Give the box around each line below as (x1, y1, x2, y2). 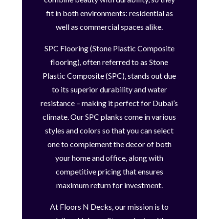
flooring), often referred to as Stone (50, 57, 169, 67)
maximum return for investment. (56, 180, 163, 190)
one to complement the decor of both (47, 139, 172, 149)
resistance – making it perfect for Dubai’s (41, 98, 178, 108)
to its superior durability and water (51, 85, 167, 94)
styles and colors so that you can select (45, 126, 174, 135)
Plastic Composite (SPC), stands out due (43, 71, 176, 81)
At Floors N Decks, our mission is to (50, 202, 169, 212)
